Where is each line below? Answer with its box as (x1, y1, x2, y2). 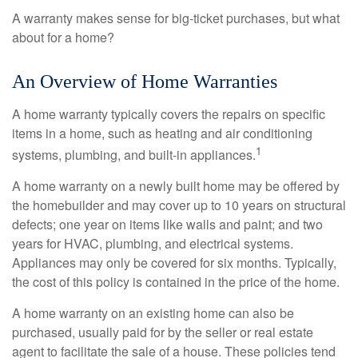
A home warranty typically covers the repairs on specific (12, 105, 325, 124)
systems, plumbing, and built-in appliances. (12, 145, 256, 165)
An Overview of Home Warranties (12, 71, 277, 93)
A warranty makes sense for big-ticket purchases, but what (12, 9, 340, 28)
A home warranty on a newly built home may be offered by (12, 177, 340, 196)
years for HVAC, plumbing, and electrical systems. (12, 234, 293, 253)
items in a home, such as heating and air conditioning (12, 124, 312, 143)
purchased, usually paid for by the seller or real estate (12, 323, 313, 342)
